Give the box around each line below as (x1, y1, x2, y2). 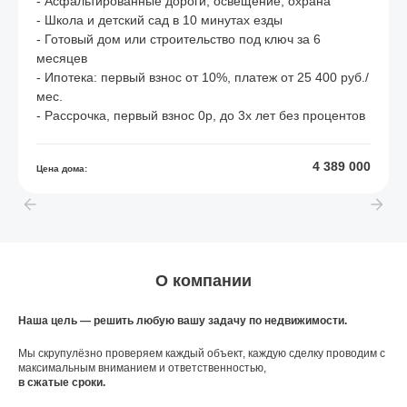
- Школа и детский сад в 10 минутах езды (36, 13, 283, 27)
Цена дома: (36, 164, 87, 174)
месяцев (36, 51, 87, 65)
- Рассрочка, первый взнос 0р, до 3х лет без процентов (36, 108, 365, 123)
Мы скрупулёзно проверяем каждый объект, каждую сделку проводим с (18, 347, 385, 360)
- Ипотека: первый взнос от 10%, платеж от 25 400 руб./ (36, 70, 369, 84)
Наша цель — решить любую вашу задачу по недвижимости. (18, 314, 347, 327)
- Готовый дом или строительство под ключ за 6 (36, 32, 321, 46)
